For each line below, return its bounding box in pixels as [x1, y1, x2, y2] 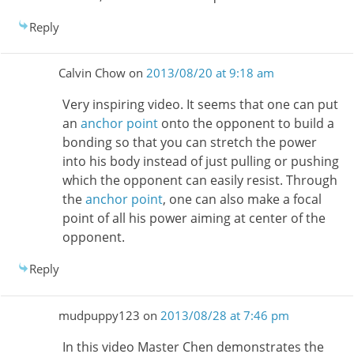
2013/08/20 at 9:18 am [145, 64, 274, 81]
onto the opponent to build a [157, 115, 334, 133]
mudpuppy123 [58, 307, 140, 323]
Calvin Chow [58, 64, 126, 81]
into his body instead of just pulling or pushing [62, 153, 339, 171]
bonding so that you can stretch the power [62, 134, 317, 152]
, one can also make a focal [162, 190, 322, 209]
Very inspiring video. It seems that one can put [62, 96, 338, 114]
